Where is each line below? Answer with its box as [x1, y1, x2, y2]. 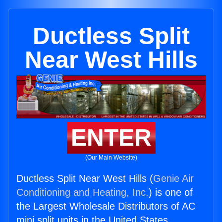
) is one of [149, 187, 193, 198]
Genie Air [153, 173, 194, 184]
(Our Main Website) [85, 154, 137, 162]
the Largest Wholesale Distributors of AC [16, 201, 195, 212]
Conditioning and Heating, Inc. [16, 187, 149, 198]
